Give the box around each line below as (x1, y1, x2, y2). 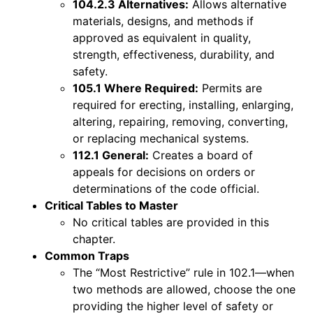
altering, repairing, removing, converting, (73, 114, 288, 129)
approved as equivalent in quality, (73, 30, 251, 45)
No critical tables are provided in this (73, 214, 269, 229)
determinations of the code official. (73, 181, 259, 196)
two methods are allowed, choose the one (73, 282, 296, 296)
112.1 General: (73, 147, 149, 162)
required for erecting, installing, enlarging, (73, 97, 293, 112)
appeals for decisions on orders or (73, 164, 255, 179)
